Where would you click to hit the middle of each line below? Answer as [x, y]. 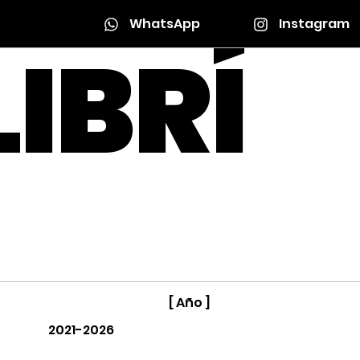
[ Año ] [189, 303]
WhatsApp [164, 24]
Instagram [314, 24]
